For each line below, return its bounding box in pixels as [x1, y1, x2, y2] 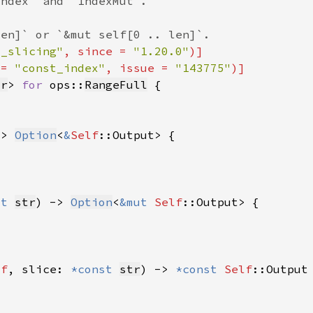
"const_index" [15, 61, 105, 75]
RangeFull [85, 78, 147, 92]
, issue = [105, 61, 175, 75]
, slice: [8, 262, 71, 276]
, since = [64, 44, 133, 58]
